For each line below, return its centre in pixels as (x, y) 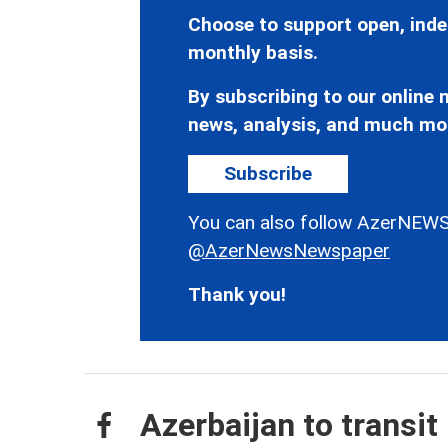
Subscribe (268, 174)
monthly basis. (253, 53)
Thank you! (237, 295)
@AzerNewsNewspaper (289, 251)
